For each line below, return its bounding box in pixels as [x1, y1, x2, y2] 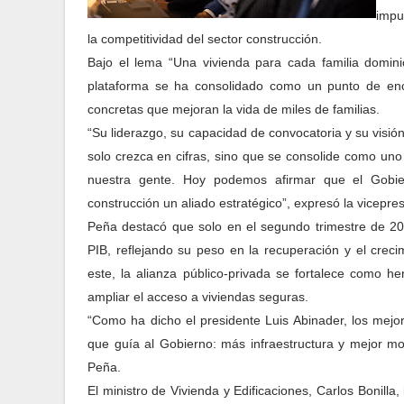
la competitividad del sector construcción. [87, 32, 322, 46]
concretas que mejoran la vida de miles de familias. [87, 102, 380, 116]
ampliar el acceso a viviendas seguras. [87, 289, 308, 304]
